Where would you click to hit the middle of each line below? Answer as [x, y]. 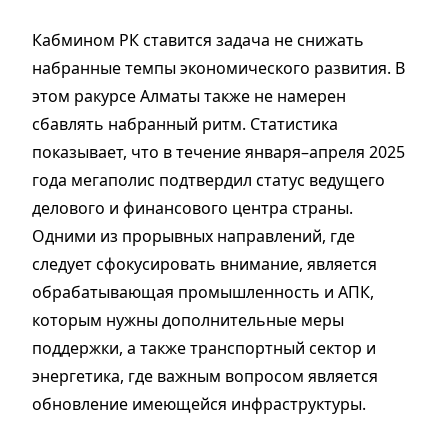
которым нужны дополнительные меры [188, 319]
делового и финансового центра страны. [192, 207]
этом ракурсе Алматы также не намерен [189, 95]
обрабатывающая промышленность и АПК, [203, 291]
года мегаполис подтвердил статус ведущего [208, 179]
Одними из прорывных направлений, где [193, 235]
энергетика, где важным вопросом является [205, 375]
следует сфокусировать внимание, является [204, 263]
